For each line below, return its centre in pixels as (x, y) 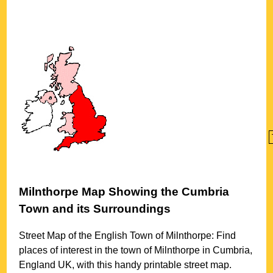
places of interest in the (70, 250)
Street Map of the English (75, 236)
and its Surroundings (110, 208)
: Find (224, 236)
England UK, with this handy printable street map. (126, 265)
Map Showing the (130, 191)
